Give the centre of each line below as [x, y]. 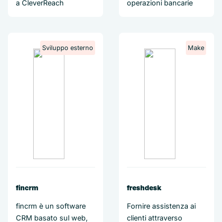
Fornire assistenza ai [161, 206]
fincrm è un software [51, 206]
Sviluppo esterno [68, 48]
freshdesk [144, 188]
